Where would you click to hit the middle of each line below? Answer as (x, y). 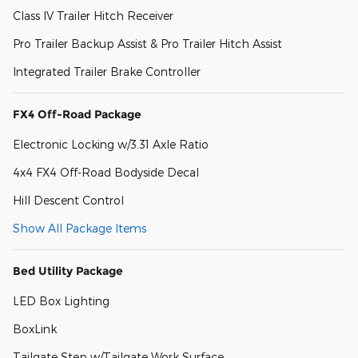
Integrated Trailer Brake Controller (107, 71)
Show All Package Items (80, 228)
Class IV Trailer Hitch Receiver (93, 15)
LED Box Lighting (61, 300)
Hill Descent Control (68, 200)
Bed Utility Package (68, 270)
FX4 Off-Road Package (77, 114)
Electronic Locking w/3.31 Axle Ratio (111, 144)
